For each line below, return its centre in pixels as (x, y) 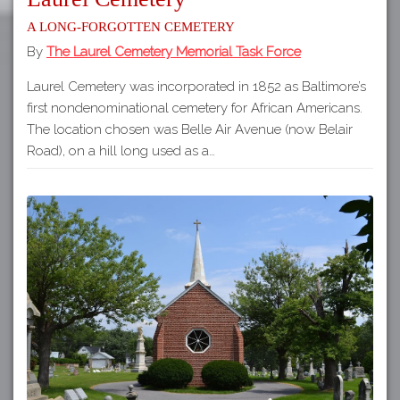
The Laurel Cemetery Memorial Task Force (174, 51)
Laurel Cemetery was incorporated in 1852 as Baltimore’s (196, 86)
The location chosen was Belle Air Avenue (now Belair (190, 129)
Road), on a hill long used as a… (121, 150)
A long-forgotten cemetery (131, 25)
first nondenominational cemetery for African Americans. (195, 108)
